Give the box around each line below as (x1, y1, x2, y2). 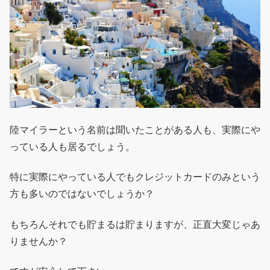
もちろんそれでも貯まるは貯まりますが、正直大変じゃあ (10, 219, 260, 230)
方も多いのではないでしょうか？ (10, 189, 154, 199)
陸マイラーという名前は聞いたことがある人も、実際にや (10, 124, 260, 135)
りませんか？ (10, 236, 67, 246)
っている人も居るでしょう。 (10, 141, 135, 152)
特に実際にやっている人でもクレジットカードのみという (10, 172, 260, 183)
